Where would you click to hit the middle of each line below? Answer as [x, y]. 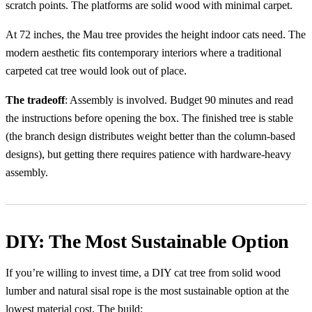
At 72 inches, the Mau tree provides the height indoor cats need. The [156, 34]
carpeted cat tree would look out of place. [96, 70]
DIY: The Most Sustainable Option [148, 241]
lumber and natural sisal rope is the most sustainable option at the [147, 290]
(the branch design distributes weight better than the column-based [150, 136]
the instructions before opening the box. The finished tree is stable [149, 118]
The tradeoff [35, 100]
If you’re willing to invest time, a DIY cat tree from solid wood [143, 272]
